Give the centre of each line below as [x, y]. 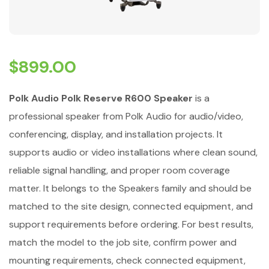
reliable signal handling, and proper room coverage [119, 170]
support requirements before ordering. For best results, [131, 224]
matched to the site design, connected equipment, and [131, 206]
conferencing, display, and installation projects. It [116, 134]
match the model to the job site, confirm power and [123, 242]
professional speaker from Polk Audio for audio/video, [126, 116]
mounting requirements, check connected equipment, [127, 260]
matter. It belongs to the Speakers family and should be [130, 188]
